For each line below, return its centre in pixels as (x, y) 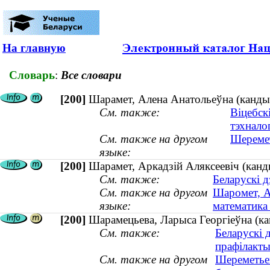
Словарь (32, 75)
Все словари (91, 75)
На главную (34, 48)
